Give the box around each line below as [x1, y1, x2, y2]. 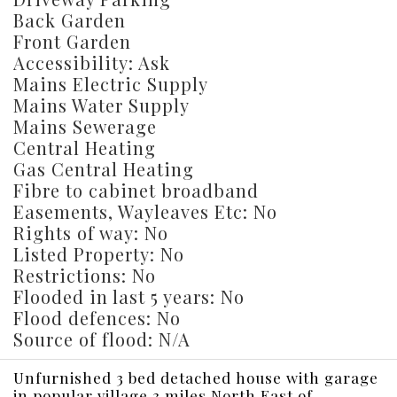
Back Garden [13, 8, 126, 32]
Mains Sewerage [13, 114, 157, 138]
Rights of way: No [13, 221, 168, 245]
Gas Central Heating [13, 157, 194, 181]
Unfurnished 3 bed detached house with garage [13, 368, 378, 387]
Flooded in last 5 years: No [13, 284, 245, 308]
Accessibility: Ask [13, 51, 170, 74]
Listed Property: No [13, 242, 184, 266]
